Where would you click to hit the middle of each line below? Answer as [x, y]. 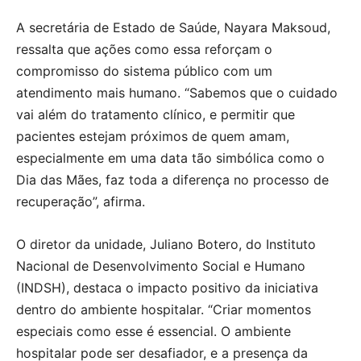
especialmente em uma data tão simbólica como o [170, 158]
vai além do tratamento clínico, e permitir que [156, 115]
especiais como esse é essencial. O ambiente [154, 332]
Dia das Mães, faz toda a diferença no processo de [172, 180]
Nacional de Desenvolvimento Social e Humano [161, 266]
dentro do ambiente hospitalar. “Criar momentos [164, 310]
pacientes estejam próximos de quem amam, [153, 137]
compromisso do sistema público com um [144, 71]
